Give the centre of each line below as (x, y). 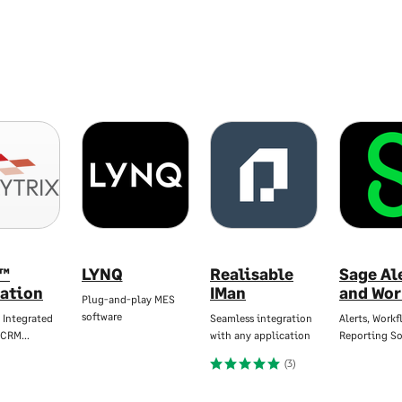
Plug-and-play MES (128, 299)
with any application (260, 335)
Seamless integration (261, 318)
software (101, 316)
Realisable (252, 273)
